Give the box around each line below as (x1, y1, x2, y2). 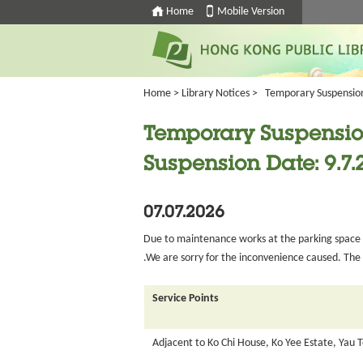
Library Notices (181, 88, 250, 100)
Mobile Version (217, 6, 284, 18)
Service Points (152, 293, 219, 305)
